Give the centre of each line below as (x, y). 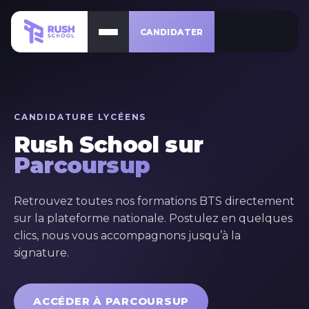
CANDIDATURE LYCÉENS (80, 117)
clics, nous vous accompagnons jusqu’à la (127, 236)
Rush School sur (108, 144)
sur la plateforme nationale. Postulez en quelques (153, 218)
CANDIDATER (172, 32)
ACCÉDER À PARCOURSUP (111, 301)
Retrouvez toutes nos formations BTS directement (154, 201)
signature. (41, 253)
